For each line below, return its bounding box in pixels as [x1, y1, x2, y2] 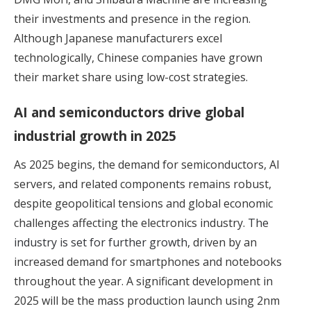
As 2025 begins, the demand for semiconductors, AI [14, 157, 280, 173]
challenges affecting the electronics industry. [14, 215, 248, 231]
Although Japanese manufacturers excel [14, 31, 222, 47]
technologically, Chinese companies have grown [14, 50, 262, 66]
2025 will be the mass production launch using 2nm [14, 293, 280, 309]
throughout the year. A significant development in [14, 274, 273, 289]
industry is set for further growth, [14, 235, 190, 251]
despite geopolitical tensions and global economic [14, 196, 273, 212]
